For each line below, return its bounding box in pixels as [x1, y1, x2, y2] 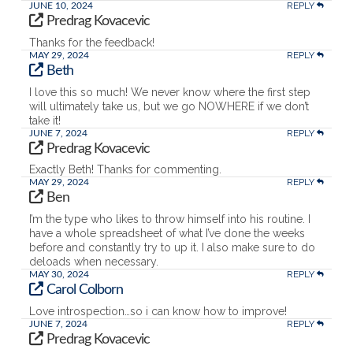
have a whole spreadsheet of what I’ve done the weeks [28, 227, 305, 240]
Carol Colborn [46, 283, 124, 298]
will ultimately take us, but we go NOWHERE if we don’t [28, 99, 309, 113]
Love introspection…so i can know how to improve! [28, 304, 287, 318]
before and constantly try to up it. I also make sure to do [28, 241, 315, 255]
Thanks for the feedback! [28, 35, 154, 49]
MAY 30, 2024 [28, 269, 89, 280]
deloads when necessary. [28, 255, 158, 269]
